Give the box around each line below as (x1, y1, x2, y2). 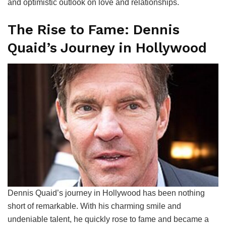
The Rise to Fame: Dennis (8, 21, 180, 38)
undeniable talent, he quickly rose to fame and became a (8, 215, 209, 224)
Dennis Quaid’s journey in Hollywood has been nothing (8, 189, 205, 198)
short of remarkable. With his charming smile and (8, 202, 181, 211)
